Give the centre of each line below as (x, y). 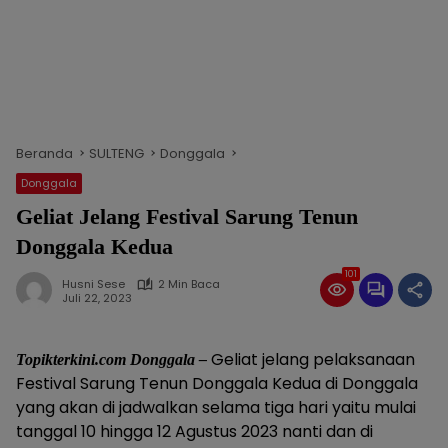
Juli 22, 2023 (97, 297)
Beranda (44, 153)
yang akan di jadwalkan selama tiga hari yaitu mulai (216, 407)
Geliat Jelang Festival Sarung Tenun (187, 216)
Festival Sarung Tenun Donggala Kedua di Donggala (217, 383)
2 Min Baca (189, 284)
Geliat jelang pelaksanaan (311, 359)
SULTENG (116, 153)
